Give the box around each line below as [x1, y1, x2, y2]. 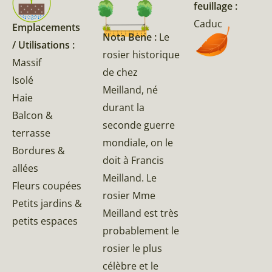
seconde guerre [103, 118, 175, 132]
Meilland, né [103, 83, 158, 97]
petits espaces [12, 214, 78, 228]
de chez [103, 65, 138, 79]
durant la [103, 100, 145, 114]
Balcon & [12, 109, 53, 123]
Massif [12, 56, 41, 70]
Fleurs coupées [12, 179, 81, 193]
